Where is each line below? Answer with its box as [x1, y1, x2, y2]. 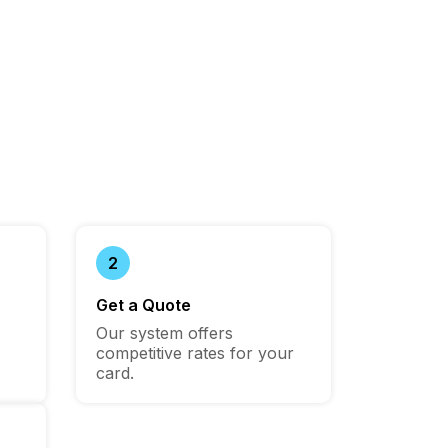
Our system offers [96, 323, 233, 344]
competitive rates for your [96, 343, 294, 364]
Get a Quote [96, 295, 191, 316]
